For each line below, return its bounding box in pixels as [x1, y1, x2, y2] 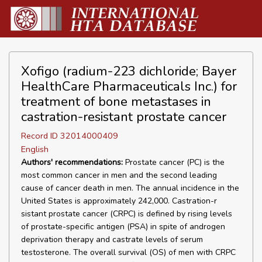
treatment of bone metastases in [21, 92, 211, 111]
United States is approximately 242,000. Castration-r [21, 195, 217, 206]
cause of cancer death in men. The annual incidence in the [21, 182, 239, 194]
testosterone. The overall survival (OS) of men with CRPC [21, 247, 236, 258]
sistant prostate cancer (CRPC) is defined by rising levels [21, 208, 232, 219]
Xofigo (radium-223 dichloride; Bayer [21, 62, 236, 80]
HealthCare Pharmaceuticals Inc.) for [21, 77, 237, 95]
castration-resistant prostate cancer [21, 108, 226, 126]
